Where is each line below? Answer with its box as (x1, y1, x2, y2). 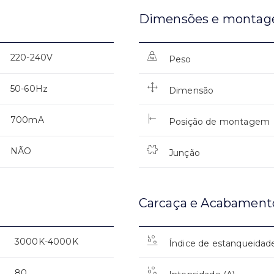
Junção (168, 147, 200, 158)
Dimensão (168, 84, 214, 96)
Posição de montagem (168, 116, 270, 127)
